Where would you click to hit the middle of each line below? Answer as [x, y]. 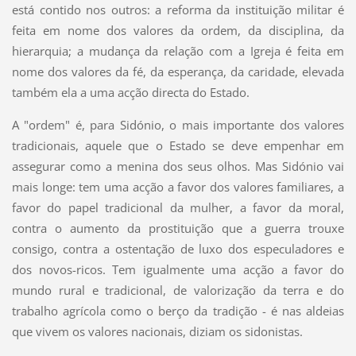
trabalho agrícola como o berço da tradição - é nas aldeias [178, 310]
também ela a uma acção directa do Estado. [130, 92]
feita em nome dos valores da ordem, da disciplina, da [178, 30]
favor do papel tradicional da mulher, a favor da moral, [178, 207]
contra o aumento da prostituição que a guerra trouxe [178, 228]
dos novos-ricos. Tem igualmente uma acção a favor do [178, 269]
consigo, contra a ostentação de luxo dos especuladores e [178, 248]
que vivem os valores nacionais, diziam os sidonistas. [157, 331]
